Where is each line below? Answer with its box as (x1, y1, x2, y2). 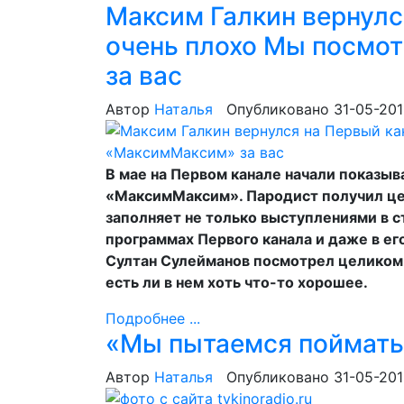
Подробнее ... (106, 309, 200, 327)
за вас (106, 60, 182, 91)
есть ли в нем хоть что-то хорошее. (106, 273, 372, 291)
